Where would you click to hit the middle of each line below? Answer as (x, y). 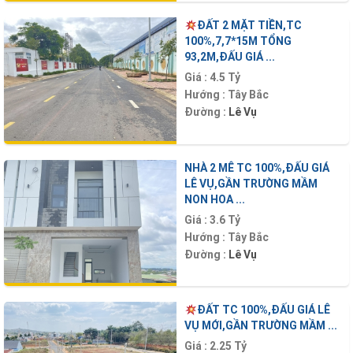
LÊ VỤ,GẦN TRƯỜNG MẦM (251, 183)
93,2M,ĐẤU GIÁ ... (230, 57)
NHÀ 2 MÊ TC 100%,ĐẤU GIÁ (257, 167)
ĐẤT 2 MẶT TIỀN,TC (249, 26)
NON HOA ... (215, 199)
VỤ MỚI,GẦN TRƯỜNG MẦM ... (261, 326)
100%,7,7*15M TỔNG (238, 41)
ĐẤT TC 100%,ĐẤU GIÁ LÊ (263, 310)
